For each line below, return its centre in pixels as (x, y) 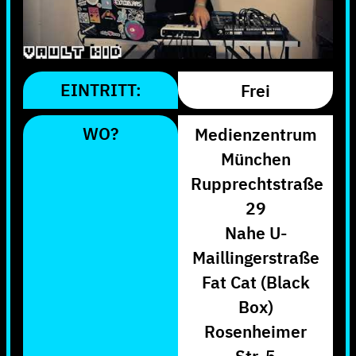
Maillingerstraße (255, 257)
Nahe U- (255, 232)
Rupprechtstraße (257, 183)
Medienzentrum (255, 134)
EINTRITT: (101, 89)
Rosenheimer (255, 331)
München (255, 159)
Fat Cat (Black (255, 282)
